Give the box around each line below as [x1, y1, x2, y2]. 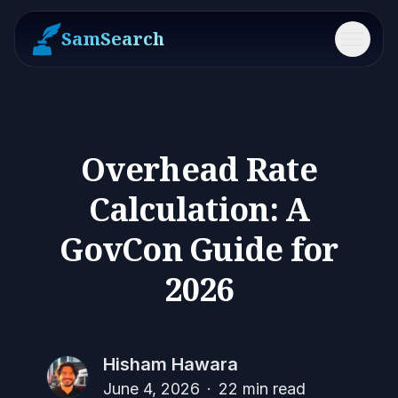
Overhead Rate [81, 147, 317, 191]
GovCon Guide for [60, 227, 338, 271]
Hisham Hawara [103, 354, 238, 375]
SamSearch [61, 27, 164, 51]
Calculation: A [88, 187, 310, 231]
